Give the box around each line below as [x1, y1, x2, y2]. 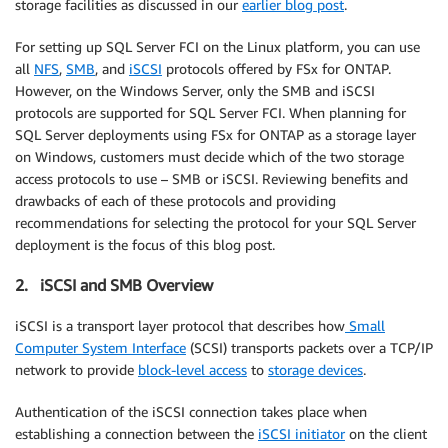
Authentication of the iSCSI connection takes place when [15, 402, 367, 420]
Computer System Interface [15, 338, 186, 356]
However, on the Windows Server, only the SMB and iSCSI [15, 81, 375, 99]
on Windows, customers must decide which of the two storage [15, 147, 404, 165]
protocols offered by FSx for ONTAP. [162, 59, 391, 77]
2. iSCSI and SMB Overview [15, 275, 213, 296]
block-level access [138, 360, 247, 378]
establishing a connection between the [15, 424, 258, 442]
